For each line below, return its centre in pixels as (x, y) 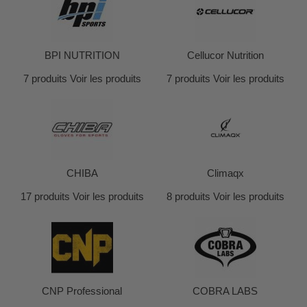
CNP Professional (82, 291)
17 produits (45, 196)
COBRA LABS (225, 291)
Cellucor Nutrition (225, 55)
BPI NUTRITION (82, 55)
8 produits (188, 196)
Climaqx (225, 173)
